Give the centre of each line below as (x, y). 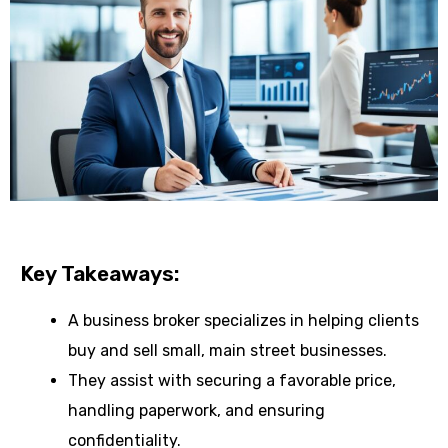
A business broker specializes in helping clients (243, 320)
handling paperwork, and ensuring (196, 410)
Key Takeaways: (100, 273)
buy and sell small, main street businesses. (227, 350)
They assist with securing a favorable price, (232, 380)
